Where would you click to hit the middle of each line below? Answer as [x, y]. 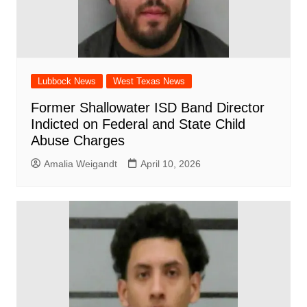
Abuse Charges [77, 140]
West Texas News [149, 81]
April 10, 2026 [170, 163]
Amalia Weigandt [80, 163]
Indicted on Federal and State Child [138, 124]
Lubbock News [66, 81]
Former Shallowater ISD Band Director [147, 107]
